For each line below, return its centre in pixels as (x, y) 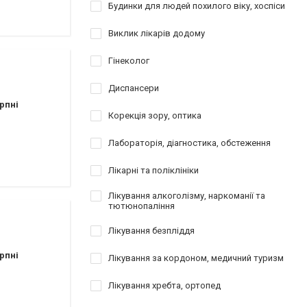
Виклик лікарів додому (157, 33)
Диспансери (134, 88)
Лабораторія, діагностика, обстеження (189, 143)
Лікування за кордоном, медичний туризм (196, 258)
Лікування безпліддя (151, 231)
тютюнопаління (142, 206)
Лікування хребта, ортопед (164, 285)
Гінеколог (129, 61)
